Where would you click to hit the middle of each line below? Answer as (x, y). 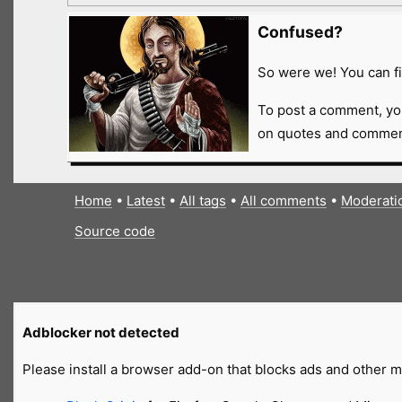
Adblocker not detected (100, 333)
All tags (202, 201)
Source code (114, 232)
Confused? (300, 31)
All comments (283, 201)
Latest (145, 201)
